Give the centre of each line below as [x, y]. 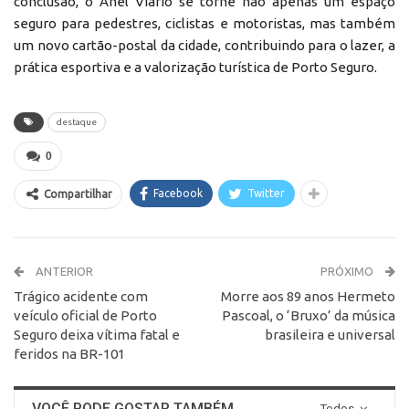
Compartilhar [78, 194]
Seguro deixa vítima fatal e [97, 334]
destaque [77, 121]
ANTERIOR [63, 271]
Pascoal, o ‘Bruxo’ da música [309, 315]
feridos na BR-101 [69, 353]
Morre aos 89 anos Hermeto [308, 296]
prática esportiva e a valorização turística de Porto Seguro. [195, 67]
